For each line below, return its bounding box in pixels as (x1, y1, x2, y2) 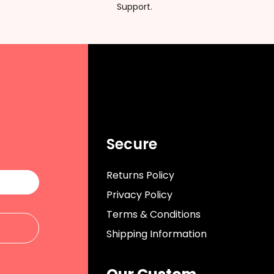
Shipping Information (106, 227, 207, 242)
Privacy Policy (106, 188, 172, 202)
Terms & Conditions (106, 207, 201, 222)
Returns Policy (106, 168, 174, 183)
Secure (106, 134, 157, 155)
